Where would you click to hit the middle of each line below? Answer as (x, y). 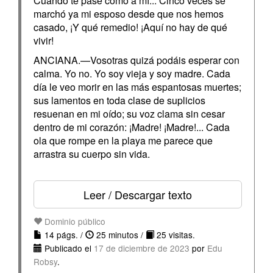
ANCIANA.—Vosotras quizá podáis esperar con (136, 60)
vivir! (44, 41)
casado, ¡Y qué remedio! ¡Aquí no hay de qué (130, 27)
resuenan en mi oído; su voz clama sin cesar (129, 114)
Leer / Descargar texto (138, 194)
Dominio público (74, 221)
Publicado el (68, 248)
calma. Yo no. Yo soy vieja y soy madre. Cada (132, 73)
